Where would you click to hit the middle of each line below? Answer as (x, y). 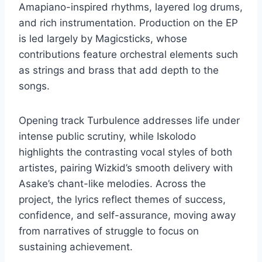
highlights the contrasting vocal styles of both (125, 152)
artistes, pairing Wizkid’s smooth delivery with (126, 168)
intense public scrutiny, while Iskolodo (107, 137)
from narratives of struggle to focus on (109, 231)
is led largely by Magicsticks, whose (103, 39)
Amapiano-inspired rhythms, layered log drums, (131, 7)
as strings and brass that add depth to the (119, 70)
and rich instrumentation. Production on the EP (128, 23)
